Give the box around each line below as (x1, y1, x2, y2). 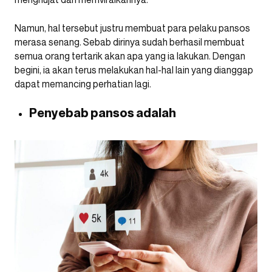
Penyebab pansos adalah (29, 106, 178, 121)
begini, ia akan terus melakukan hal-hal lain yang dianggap (15, 64, 253, 76)
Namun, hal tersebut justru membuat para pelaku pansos (15, 22, 250, 35)
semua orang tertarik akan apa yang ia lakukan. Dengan (15, 50, 245, 63)
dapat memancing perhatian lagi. (15, 78, 153, 90)
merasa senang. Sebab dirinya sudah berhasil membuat (15, 36, 245, 49)
